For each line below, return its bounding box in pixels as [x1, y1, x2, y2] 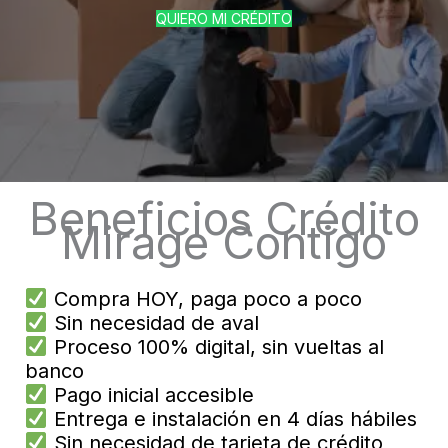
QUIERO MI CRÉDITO [156, 9, 292, 27]
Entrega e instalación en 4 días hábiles [47, 406, 417, 431]
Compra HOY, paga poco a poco [47, 286, 362, 311]
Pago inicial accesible [47, 382, 254, 407]
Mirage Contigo [61, 215, 387, 270]
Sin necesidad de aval [47, 310, 259, 335]
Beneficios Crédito [28, 191, 420, 246]
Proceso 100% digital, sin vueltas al [47, 334, 384, 359]
